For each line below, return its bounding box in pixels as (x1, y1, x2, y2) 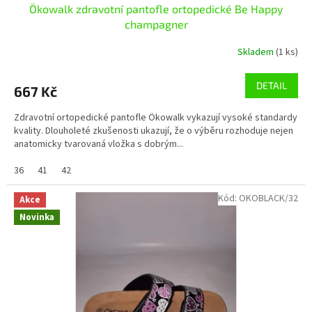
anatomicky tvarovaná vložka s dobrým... (14, 136, 183, 151)
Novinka (19, 210, 54, 224)
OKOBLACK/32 (239, 191, 298, 205)
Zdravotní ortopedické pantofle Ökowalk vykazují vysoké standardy (14, 110, 297, 125)
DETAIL (256, 79, 287, 91)
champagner (124, 17, 188, 31)
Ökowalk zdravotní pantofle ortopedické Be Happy (29, 1, 283, 15)
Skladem (237, 45, 276, 60)
